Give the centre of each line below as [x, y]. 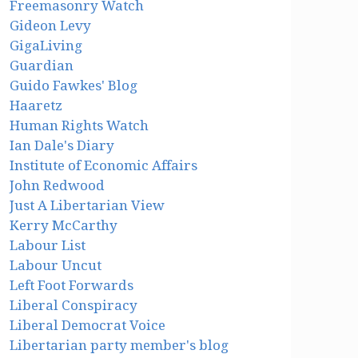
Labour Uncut [56, 266]
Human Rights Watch [80, 126]
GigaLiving [46, 46]
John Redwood [58, 186]
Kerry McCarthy [64, 226]
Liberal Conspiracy [74, 306]
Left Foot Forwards [72, 286]
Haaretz [36, 106]
